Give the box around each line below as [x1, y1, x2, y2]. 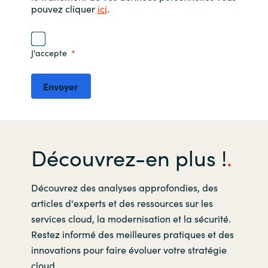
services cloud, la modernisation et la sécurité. [31, 211, 231, 225]
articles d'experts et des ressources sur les [31, 196, 213, 209]
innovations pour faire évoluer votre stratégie [31, 242, 227, 256]
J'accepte [31, 46, 67, 59]
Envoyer [43, 79, 78, 93]
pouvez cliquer [31, 1, 98, 15]
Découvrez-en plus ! [31, 141, 227, 172]
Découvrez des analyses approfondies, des [31, 180, 218, 194]
